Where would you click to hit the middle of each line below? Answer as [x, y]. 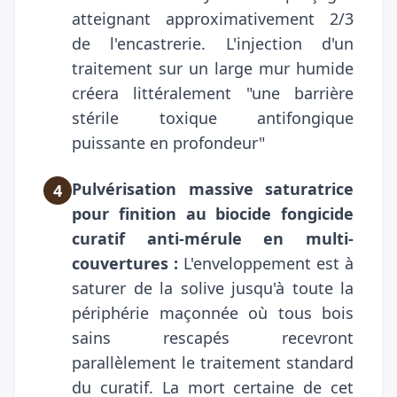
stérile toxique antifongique [213, 117]
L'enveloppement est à [266, 263]
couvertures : [125, 263]
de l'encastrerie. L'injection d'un [213, 43]
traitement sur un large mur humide [213, 68]
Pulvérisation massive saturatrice [213, 188]
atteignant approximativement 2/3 [213, 18]
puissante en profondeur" [168, 142]
